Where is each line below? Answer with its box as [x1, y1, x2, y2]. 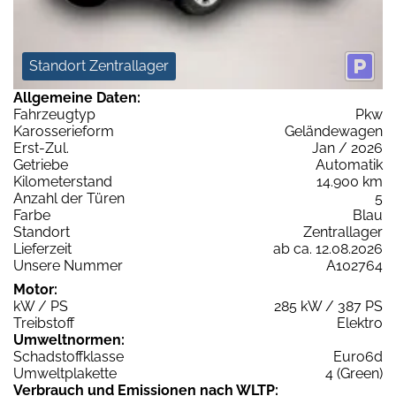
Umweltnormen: [13, 331, 125, 348]
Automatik [316, 156, 383, 173]
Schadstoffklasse [13, 347, 124, 365]
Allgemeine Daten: [13, 88, 141, 106]
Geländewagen [285, 122, 383, 140]
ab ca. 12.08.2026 [273, 240, 383, 257]
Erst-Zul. [13, 139, 69, 156]
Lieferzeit [13, 240, 72, 257]
